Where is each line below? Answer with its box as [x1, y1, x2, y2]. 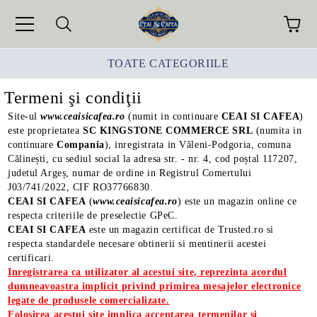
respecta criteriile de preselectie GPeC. [8, 210, 181, 221]
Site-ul [8, 111, 41, 122]
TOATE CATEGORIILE [107, 57, 229, 69]
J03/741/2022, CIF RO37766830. [8, 182, 154, 192]
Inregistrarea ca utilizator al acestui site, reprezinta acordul [8, 267, 287, 277]
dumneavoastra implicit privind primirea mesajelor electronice [8, 281, 301, 292]
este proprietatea [8, 125, 83, 136]
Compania [53, 139, 105, 150]
